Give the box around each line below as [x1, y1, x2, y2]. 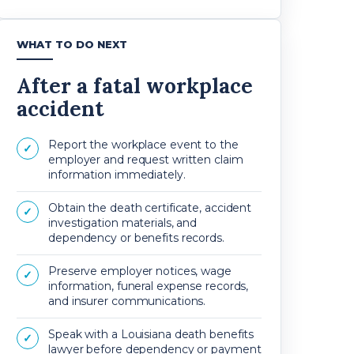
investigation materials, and [48, 216, 198, 230]
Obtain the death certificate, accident [48, 201, 252, 215]
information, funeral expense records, [48, 279, 249, 293]
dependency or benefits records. [48, 231, 224, 245]
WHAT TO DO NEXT [17, 38, 127, 51]
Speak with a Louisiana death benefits [48, 327, 254, 341]
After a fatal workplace [17, 73, 253, 99]
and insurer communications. [48, 294, 206, 308]
